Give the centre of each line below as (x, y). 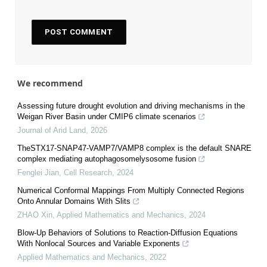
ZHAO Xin (35, 215)
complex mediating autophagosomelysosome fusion (107, 159)
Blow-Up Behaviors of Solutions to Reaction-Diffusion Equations (128, 232)
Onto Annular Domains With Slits (74, 201)
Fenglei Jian (38, 172)
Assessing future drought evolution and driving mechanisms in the (131, 105)
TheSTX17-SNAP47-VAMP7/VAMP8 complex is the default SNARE (134, 148)
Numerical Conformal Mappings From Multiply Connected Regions (131, 190)
